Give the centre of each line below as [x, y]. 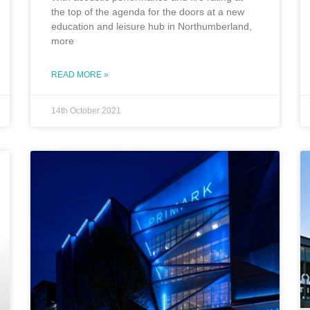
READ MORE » [80, 74]
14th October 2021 [86, 110]
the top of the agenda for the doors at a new [148, 11]
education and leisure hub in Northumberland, [152, 26]
